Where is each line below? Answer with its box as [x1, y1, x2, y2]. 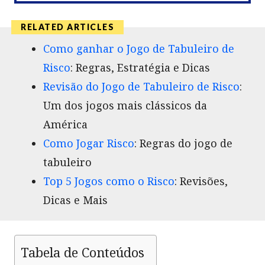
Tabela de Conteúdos [21, 243, 144, 261]
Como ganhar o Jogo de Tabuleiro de [43, 41, 234, 56]
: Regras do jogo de [134, 135, 232, 150]
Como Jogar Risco [43, 135, 134, 150]
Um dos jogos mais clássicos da [43, 98, 207, 112]
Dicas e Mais [43, 192, 108, 207]
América [43, 117, 88, 131]
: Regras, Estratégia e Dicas [70, 60, 210, 75]
